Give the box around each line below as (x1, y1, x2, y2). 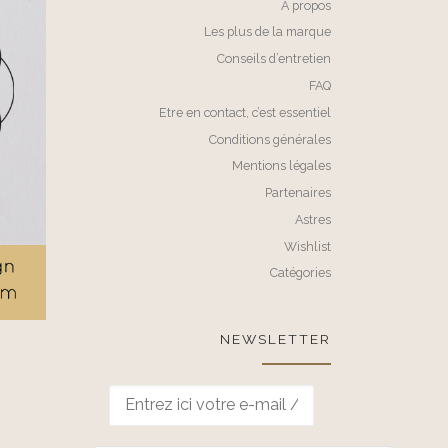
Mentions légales (232, 158, 331, 174)
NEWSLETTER (220, 330, 331, 347)
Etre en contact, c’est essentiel (159, 104, 331, 120)
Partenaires (265, 185, 331, 201)
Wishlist (284, 238, 331, 254)
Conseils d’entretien (217, 51, 331, 67)
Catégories (270, 265, 331, 281)
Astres (295, 211, 331, 227)
